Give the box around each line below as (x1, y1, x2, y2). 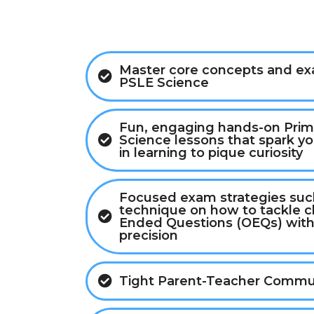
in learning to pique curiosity (119, 145, 303, 161)
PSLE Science (119, 75, 209, 91)
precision (119, 228, 178, 244)
